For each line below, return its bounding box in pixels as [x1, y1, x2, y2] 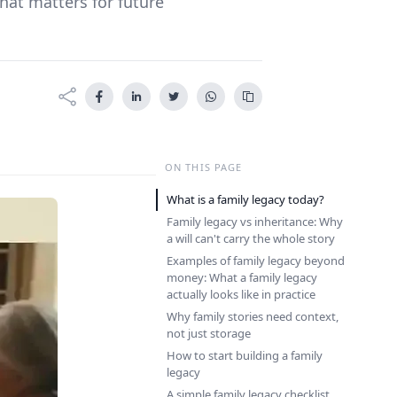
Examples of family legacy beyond [167, 253, 345, 269]
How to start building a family [167, 347, 323, 363]
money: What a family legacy [167, 269, 317, 285]
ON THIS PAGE [165, 160, 243, 174]
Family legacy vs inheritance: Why [167, 214, 343, 230]
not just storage [167, 325, 251, 341]
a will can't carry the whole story [167, 230, 335, 246]
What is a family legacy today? [167, 191, 324, 207]
